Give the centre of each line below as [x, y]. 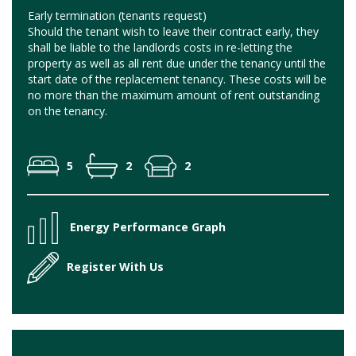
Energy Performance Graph [148, 226]
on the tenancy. [68, 110]
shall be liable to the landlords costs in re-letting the [160, 47]
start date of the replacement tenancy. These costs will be [177, 79]
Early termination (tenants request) [117, 15]
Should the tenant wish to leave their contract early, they [173, 31]
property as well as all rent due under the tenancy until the [177, 63]
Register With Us [115, 266]
